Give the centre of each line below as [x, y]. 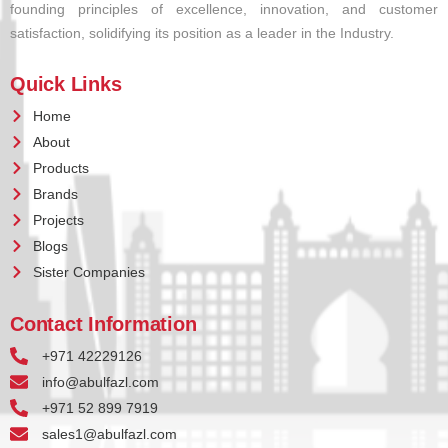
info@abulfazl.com [100, 381]
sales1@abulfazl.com [109, 433]
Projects [58, 219]
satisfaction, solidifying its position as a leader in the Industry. [202, 32]
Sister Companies [88, 271]
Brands [55, 193]
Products [60, 167]
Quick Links [66, 83]
